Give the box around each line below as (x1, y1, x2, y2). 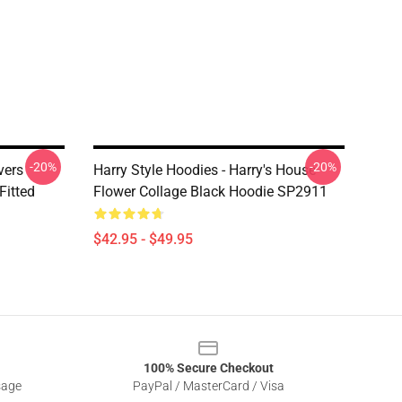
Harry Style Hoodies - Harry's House (93, 162, 316, 179)
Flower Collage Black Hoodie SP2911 (93, 183, 328, 200)
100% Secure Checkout (143, 361, 274, 375)
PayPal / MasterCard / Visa (132, 379, 284, 393)
